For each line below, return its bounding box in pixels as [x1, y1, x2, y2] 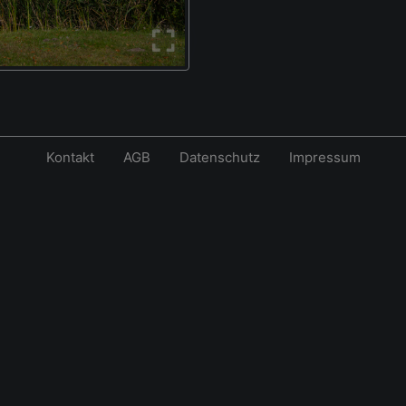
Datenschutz [179, 149, 260, 167]
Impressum [288, 149, 361, 167]
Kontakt [45, 149, 94, 167]
